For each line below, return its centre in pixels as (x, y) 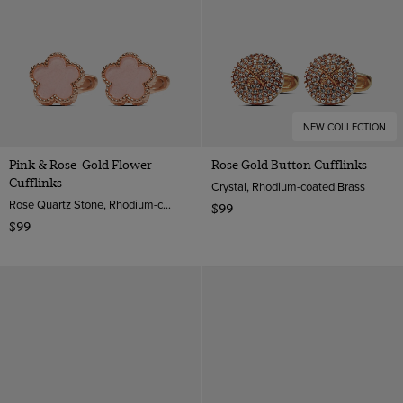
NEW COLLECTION (344, 126)
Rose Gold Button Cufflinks (289, 164)
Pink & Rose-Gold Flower (81, 164)
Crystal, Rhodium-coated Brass (288, 186)
